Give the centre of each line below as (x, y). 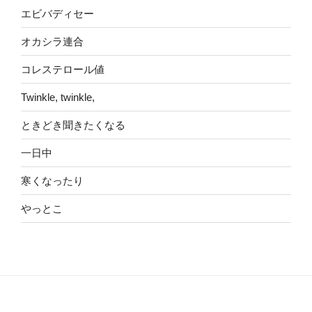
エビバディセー (57, 13)
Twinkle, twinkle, (58, 97)
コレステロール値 (63, 69)
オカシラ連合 (52, 41)
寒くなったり (52, 180)
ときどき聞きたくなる (73, 125)
